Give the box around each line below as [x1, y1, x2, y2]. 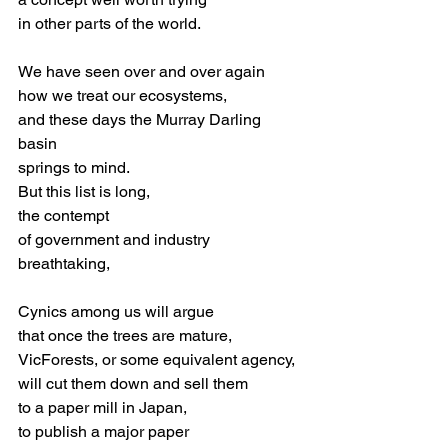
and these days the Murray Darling [18, 110, 265, 129]
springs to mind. [18, 158, 134, 177]
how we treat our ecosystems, [18, 86, 227, 105]
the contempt [18, 206, 113, 225]
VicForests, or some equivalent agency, [18, 350, 295, 369]
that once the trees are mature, [18, 326, 232, 345]
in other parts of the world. [18, 14, 201, 33]
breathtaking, [18, 254, 110, 273]
